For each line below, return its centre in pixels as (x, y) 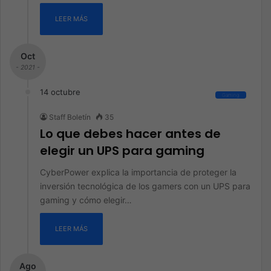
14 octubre (60, 92)
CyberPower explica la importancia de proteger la (138, 172)
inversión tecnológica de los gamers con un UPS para (145, 186)
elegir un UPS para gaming (122, 151)
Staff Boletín (70, 117)
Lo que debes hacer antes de (130, 134)
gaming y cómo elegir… (86, 200)
